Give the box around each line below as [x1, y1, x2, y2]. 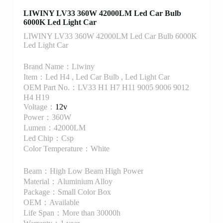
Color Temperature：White [23, 144, 110, 153]
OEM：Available [23, 198, 79, 207]
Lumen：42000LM [23, 123, 86, 132]
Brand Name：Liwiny [23, 62, 95, 71]
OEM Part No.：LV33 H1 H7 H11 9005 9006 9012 [23, 83, 189, 92]
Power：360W [23, 112, 71, 121]
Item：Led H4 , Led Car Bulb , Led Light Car [23, 72, 170, 81]
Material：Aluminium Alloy [23, 177, 112, 186]
